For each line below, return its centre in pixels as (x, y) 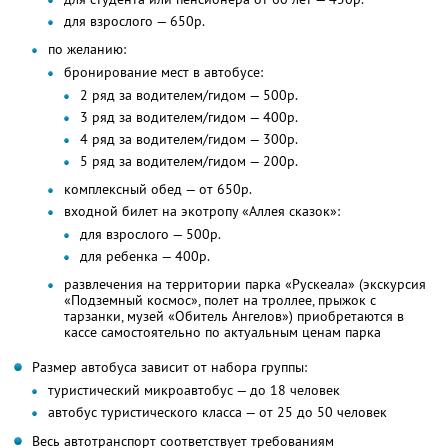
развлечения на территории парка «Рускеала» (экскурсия (245, 284)
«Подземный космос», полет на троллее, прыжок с (220, 300)
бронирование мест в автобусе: (163, 72)
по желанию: (87, 49)
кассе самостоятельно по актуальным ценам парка (222, 332)
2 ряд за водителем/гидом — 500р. (189, 95)
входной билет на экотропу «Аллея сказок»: (202, 211)
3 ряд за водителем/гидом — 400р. (189, 117)
